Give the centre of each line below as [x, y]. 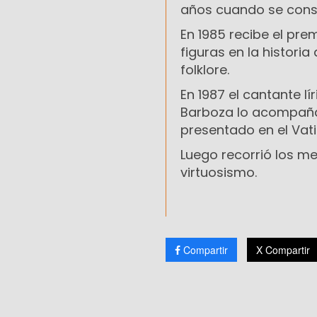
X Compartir [283, 250]
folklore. [205, 70]
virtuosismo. [219, 173]
